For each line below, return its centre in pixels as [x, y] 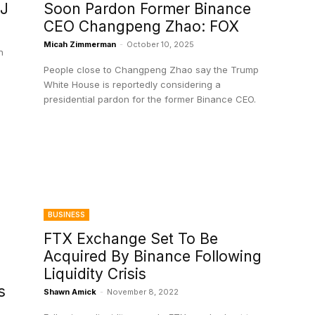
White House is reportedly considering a [132, 85]
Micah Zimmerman [80, 45]
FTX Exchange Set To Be [131, 239]
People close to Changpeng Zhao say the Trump [151, 70]
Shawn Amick [70, 292]
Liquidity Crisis [95, 274]
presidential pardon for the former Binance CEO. [150, 99]
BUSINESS [66, 215]
